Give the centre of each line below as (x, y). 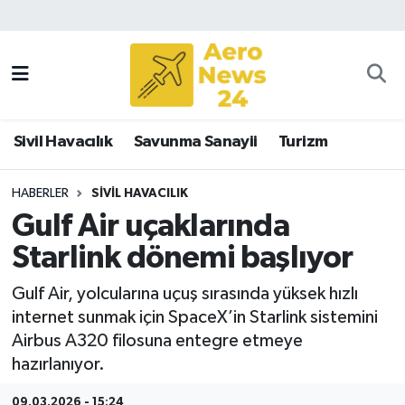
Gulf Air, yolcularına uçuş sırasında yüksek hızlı (184, 293)
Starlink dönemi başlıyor (182, 259)
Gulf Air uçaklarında (150, 227)
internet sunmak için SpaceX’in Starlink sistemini (194, 317)
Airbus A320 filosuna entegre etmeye (157, 340)
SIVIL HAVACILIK (139, 193)
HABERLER (40, 193)
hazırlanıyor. (58, 364)
